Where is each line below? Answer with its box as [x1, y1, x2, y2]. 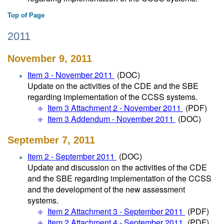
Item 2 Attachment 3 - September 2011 [47, 205, 185, 217]
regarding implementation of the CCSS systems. [27, 91, 197, 102]
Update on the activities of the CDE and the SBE [27, 80, 198, 91]
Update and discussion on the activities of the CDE [27, 161, 207, 173]
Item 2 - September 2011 [27, 150, 116, 162]
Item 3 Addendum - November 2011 [47, 113, 175, 124]
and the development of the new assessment [27, 183, 185, 195]
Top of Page [7, 11, 44, 19]
